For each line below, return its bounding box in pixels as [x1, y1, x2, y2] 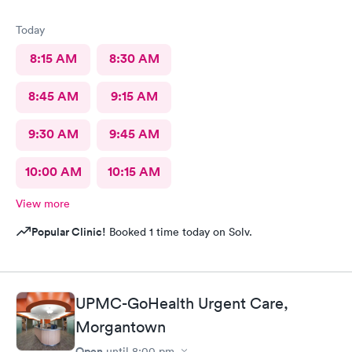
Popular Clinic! [31, 224, 106, 240]
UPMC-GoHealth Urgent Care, [75, 293, 288, 313]
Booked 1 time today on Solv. [106, 225, 252, 239]
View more [16, 196, 70, 211]
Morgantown [75, 317, 166, 336]
